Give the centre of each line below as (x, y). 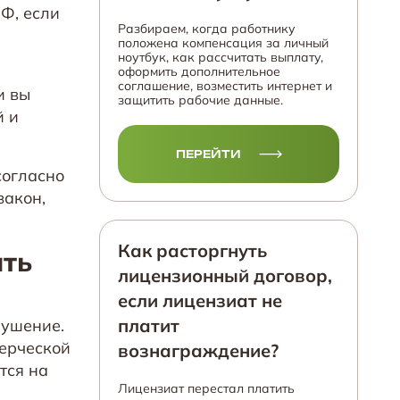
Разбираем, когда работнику (207, 29)
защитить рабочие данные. (200, 100)
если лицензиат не (200, 300)
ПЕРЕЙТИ (208, 154)
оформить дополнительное (199, 71)
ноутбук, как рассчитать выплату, (221, 57)
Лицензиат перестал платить (206, 388)
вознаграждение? (198, 350)
